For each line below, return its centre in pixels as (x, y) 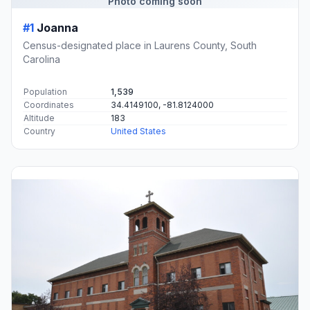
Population (45, 92)
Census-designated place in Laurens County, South (140, 46)
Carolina (42, 60)
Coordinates (49, 105)
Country (39, 131)
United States (138, 131)
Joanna (57, 28)
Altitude (39, 118)
